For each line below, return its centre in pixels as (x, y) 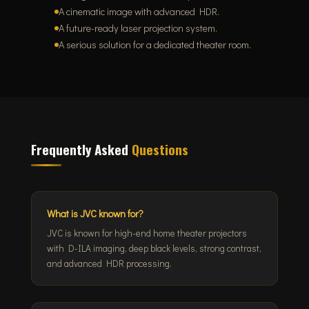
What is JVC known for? (95, 213)
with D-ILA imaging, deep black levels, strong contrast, (154, 248)
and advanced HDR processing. (109, 263)
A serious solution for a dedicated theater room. (154, 45)
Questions (160, 149)
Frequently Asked (81, 149)
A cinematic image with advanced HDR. (139, 12)
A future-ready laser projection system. (138, 28)
